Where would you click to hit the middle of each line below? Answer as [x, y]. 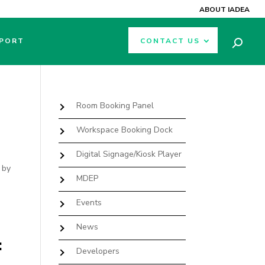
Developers [98, 251]
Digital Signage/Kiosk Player [129, 154]
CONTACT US [170, 41]
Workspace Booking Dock [124, 130]
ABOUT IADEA [224, 9]
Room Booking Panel [115, 106]
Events [89, 203]
